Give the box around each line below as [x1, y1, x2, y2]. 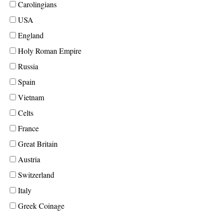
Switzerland [16, 170, 54, 180]
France [16, 123, 39, 133]
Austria [16, 154, 40, 164]
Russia [16, 61, 38, 71]
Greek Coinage [16, 201, 64, 211]
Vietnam [16, 92, 44, 102]
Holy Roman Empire [16, 46, 81, 56]
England [16, 30, 44, 40]
